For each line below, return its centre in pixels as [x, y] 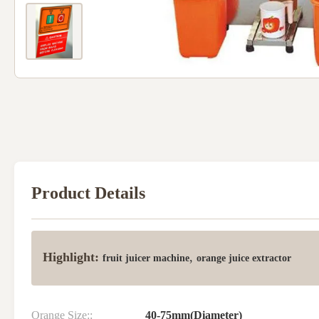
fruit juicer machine [146, 258]
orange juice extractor [244, 258]
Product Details [88, 193]
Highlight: [71, 257]
